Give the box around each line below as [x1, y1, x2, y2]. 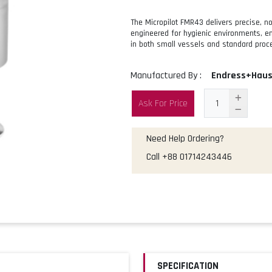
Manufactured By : [131, 69, 202, 82]
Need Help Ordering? [146, 132, 224, 145]
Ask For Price [138, 97, 188, 110]
